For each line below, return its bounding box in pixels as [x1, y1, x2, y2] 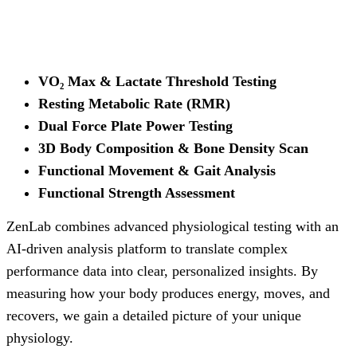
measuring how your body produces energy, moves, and [6, 285, 330, 301]
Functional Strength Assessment [38, 185, 235, 201]
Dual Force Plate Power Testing [38, 118, 233, 134]
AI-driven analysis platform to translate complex [6, 241, 288, 257]
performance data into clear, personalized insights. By [6, 263, 318, 279]
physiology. [6, 330, 73, 346]
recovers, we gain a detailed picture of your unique [6, 308, 301, 324]
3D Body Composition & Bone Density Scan [38, 140, 308, 156]
